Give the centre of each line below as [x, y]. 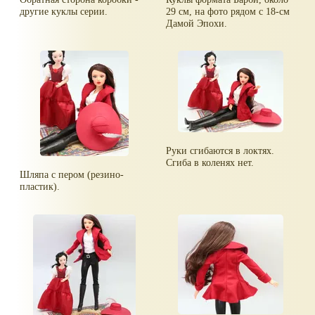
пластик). [40, 187]
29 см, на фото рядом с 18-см [228, 11]
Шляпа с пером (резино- [72, 175]
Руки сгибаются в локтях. [220, 151]
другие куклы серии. [64, 11]
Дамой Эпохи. [197, 23]
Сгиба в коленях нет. [210, 163]
